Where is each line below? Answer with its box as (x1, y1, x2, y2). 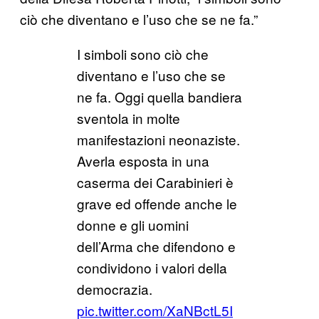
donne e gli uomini (77, 214, 189, 234)
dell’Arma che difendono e (77, 236, 236, 256)
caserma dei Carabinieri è (77, 172, 234, 192)
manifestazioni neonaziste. (77, 129, 240, 149)
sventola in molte (77, 108, 180, 127)
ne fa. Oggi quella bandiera (77, 86, 242, 106)
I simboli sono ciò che (77, 43, 209, 63)
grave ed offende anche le (77, 193, 237, 213)
